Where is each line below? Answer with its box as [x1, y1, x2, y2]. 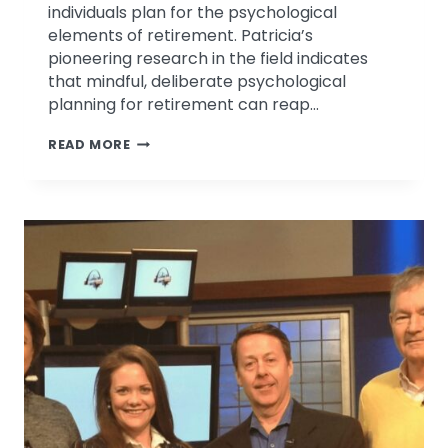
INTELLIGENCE [129, 157, 231, 175]
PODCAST [129, 249, 202, 267]
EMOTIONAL [129, 134, 216, 152]
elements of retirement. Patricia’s [48, 24, 313, 48]
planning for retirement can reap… [48, 93, 319, 117]
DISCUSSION [129, 180, 222, 198]
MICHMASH [129, 226, 211, 244]
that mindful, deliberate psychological [48, 70, 346, 94]
